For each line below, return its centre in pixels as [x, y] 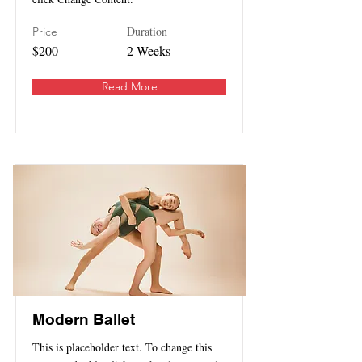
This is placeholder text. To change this [122, 347]
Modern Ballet [84, 320]
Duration [147, 32]
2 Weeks [149, 51]
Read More [129, 87]
